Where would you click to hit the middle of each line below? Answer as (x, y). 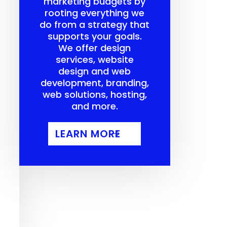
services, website (94, 60)
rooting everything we (95, 13)
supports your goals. (94, 36)
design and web (95, 71)
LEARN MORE (88, 134)
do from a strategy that (95, 25)
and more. (94, 106)
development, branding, (94, 83)
